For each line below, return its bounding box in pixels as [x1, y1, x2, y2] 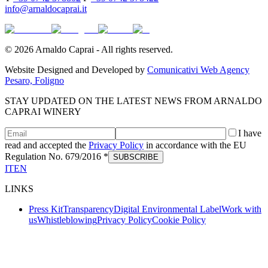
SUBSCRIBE [113, 152, 159, 162]
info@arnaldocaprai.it [5, 3, 87, 14]
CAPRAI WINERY [5, 106, 81, 117]
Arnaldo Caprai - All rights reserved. [35, 44, 173, 54]
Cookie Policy [152, 214, 206, 225]
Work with [221, 203, 261, 214]
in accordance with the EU [144, 139, 246, 150]
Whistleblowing [37, 214, 97, 225]
